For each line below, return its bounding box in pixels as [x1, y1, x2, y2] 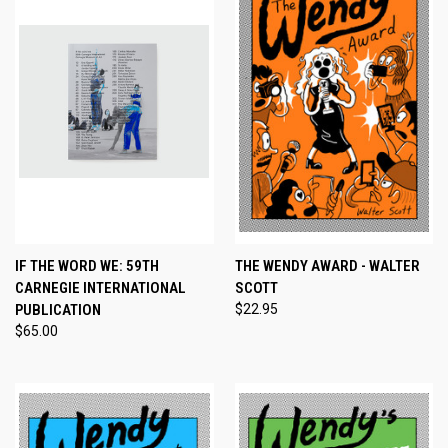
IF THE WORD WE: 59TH [15, 256, 159, 275]
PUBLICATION [15, 300, 101, 319]
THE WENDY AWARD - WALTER [234, 256, 420, 275]
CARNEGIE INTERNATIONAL [15, 278, 186, 297]
